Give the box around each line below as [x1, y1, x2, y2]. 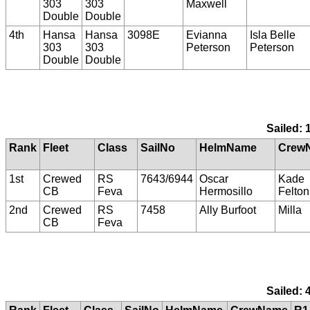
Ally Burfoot [199, 204, 256, 217]
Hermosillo [199, 185, 253, 198]
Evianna [186, 29, 227, 42]
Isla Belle [250, 29, 295, 42]
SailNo [140, 142, 175, 154]
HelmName [199, 142, 257, 154]
